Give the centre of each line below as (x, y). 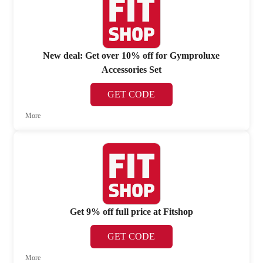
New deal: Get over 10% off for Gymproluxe (131, 55)
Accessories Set (131, 69)
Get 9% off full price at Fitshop (131, 212)
